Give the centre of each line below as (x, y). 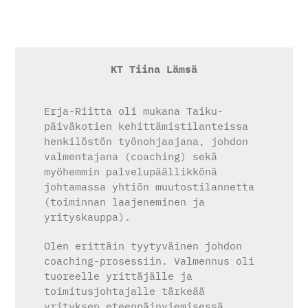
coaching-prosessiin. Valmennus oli (150, 261)
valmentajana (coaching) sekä (131, 157)
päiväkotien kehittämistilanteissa (146, 126)
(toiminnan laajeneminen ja (125, 202)
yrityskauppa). (88, 217)
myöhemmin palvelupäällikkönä (131, 172)
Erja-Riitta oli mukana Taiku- (134, 111)
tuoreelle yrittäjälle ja (119, 276)
